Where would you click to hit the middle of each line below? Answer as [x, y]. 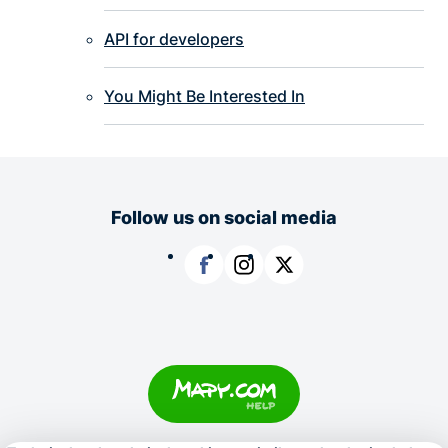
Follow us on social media [224, 216]
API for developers [174, 39]
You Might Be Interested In [204, 96]
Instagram [256, 294]
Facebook [215, 294]
